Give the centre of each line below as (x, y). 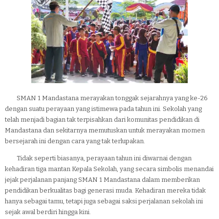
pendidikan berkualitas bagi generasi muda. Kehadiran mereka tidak (105, 190)
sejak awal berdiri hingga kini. (48, 212)
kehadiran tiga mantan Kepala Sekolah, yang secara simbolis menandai (109, 169)
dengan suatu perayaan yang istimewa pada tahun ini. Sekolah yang (103, 109)
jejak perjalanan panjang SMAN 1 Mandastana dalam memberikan (102, 179)
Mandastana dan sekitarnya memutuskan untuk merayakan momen (105, 130)
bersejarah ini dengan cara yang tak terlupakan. (76, 141)
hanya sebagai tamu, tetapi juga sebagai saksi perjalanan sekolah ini (104, 201)
